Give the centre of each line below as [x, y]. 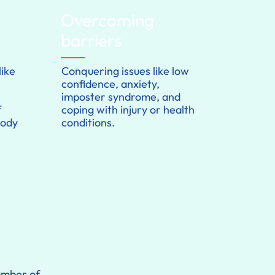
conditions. [88, 123]
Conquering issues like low [126, 71]
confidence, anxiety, [111, 84]
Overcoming [107, 20]
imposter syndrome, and [121, 97]
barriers [91, 41]
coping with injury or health [128, 110]
